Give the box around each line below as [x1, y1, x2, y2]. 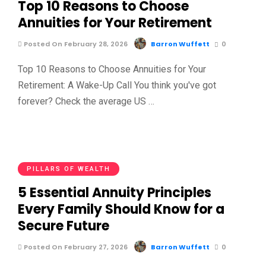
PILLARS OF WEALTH [27, 164, 110, 173]
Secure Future [18, 216, 109, 235]
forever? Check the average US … [18, 96, 154, 107]
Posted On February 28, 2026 [22, 39, 128, 49]
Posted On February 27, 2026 [22, 242, 128, 252]
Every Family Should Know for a [18, 199, 224, 218]
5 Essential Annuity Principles [18, 183, 211, 202]
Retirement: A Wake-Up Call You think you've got [18, 80, 216, 91]
